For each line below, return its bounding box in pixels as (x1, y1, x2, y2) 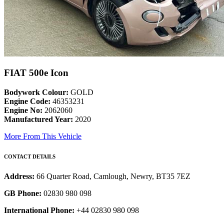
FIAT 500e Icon (4, 67, 68, 78)
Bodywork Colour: (4, 88, 68, 97)
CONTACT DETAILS (4, 153, 55, 160)
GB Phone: (4, 189, 41, 198)
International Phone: (4, 206, 74, 215)
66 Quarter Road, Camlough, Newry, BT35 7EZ (36, 172, 190, 181)
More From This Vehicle (4, 132, 81, 141)
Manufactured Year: (4, 115, 73, 124)
